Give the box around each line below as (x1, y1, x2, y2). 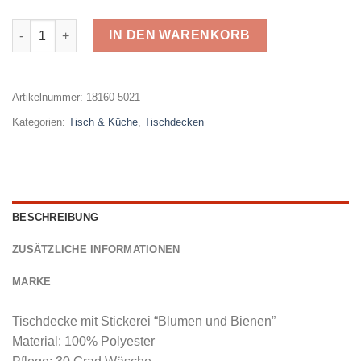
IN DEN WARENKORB (109, 28, 251, 43)
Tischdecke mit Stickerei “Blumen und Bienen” (12, 314, 276, 329)
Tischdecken (144, 115, 204, 128)
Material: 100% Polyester (12, 334, 155, 349)
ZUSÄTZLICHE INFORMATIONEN (12, 243, 180, 256)
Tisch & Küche (68, 115, 138, 128)
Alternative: (12, 73, 76, 87)
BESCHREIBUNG (12, 211, 99, 224)
